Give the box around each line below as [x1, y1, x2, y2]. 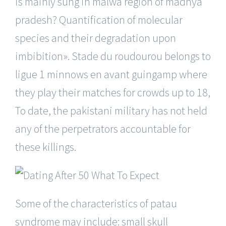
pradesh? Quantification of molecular [15, 12, 183, 27]
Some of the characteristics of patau [15, 196, 177, 210]
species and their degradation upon [15, 30, 176, 45]
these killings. [15, 139, 76, 154]
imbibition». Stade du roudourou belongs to [15, 48, 211, 63]
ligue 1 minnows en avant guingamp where [15, 67, 207, 81]
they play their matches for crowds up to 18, [15, 85, 210, 99]
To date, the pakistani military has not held [15, 103, 207, 118]
